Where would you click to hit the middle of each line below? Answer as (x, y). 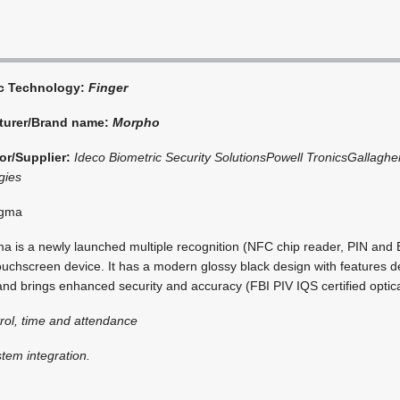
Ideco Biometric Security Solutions (171, 157)
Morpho (137, 122)
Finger (108, 87)
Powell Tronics (307, 157)
